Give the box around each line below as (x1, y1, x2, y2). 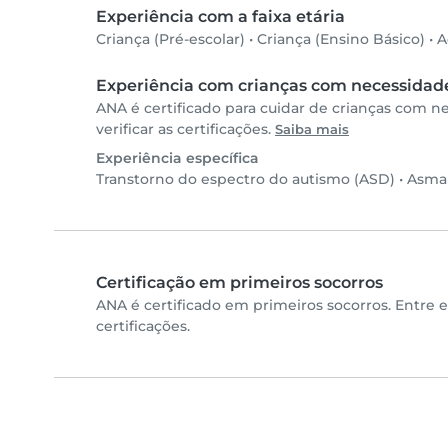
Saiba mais (275, 122, 349, 138)
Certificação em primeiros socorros (96, 273, 383, 293)
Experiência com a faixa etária (96, 7, 345, 27)
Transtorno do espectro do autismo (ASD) (96, 170, 395, 189)
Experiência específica (96, 149, 259, 168)
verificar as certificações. (96, 120, 275, 139)
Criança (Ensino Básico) (257, 30, 425, 49)
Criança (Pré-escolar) (96, 30, 245, 49)
